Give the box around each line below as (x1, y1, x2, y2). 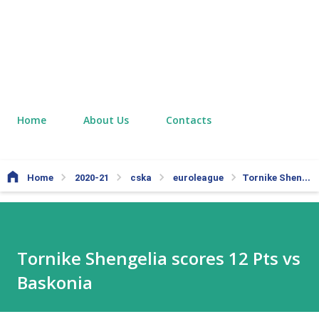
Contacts (166, 113, 211, 127)
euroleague (173, 172, 226, 183)
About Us (83, 113, 129, 127)
